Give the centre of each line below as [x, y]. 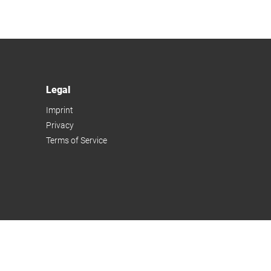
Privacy [60, 125]
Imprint [60, 110]
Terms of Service [77, 140]
